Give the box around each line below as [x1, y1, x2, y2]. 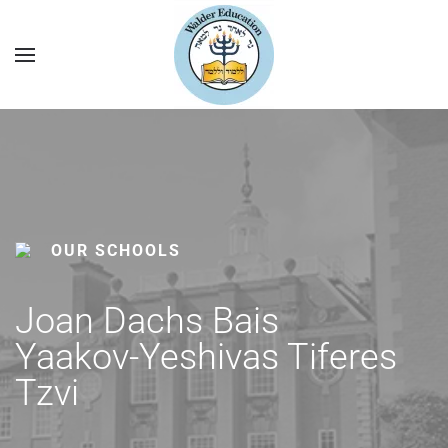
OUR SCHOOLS [51, 241, 181, 260]
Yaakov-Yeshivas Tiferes [15, 336, 397, 378]
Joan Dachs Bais [15, 300, 288, 342]
